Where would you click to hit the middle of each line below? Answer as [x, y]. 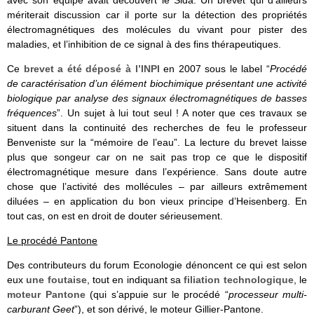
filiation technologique [239, 280]
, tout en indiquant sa [135, 280]
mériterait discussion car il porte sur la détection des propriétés [157, 15]
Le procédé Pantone [52, 241]
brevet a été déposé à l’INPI [91, 69]
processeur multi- [267, 295]
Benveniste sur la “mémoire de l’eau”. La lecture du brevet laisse [157, 143]
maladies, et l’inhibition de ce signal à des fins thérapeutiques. [144, 45]
